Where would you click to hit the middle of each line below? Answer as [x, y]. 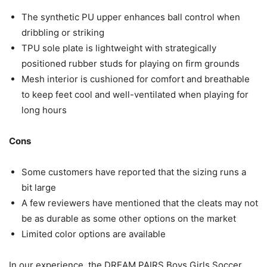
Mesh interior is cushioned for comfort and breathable [136, 79]
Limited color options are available [94, 234]
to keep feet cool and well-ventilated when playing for [135, 95]
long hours [44, 110]
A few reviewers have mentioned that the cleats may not [140, 203]
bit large [39, 188]
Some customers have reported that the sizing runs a [134, 172]
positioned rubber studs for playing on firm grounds [131, 64]
